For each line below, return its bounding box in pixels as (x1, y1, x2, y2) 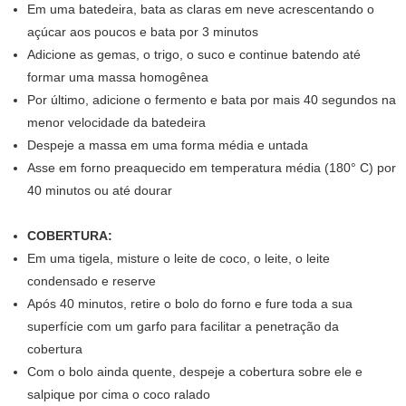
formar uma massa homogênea (27, 70, 208, 85)
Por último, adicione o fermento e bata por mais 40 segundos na (27, 92, 396, 108)
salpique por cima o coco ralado (27, 387, 210, 402)
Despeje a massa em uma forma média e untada (27, 138, 308, 153)
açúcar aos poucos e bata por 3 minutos (27, 24, 258, 40)
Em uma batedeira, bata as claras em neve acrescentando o (27, 2, 374, 17)
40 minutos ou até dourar (27, 183, 172, 198)
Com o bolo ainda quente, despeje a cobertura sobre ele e (27, 364, 362, 380)
